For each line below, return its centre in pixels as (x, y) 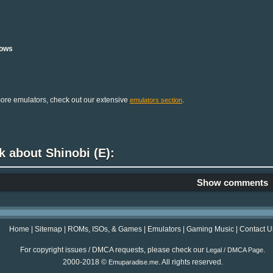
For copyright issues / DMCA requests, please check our (113, 250)
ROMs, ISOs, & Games (105, 229)
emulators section (156, 100)
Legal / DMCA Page (235, 250)
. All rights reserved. (190, 262)
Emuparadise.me (133, 262)
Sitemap (48, 229)
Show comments (233, 183)
